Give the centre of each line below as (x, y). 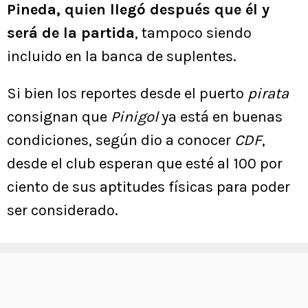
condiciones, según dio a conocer (121, 141)
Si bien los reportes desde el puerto (127, 94)
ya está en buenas (222, 117)
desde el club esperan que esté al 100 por (145, 164)
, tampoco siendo (193, 33)
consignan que (59, 117)
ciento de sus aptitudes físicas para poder (148, 187)
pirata (268, 94)
